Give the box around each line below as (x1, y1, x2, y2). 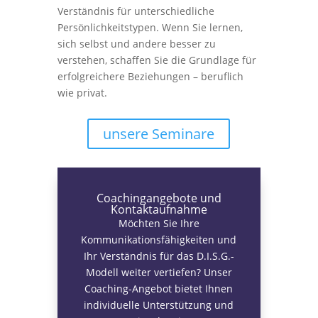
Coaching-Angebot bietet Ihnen (84, 282, 234, 295)
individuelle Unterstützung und (84, 298, 234, 312)
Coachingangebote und (96, 190, 221, 206)
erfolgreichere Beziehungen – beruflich (57, 70, 243, 83)
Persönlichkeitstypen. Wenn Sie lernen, (57, 21, 243, 34)
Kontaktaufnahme (110, 202, 207, 217)
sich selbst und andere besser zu (57, 37, 216, 50)
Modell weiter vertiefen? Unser (85, 265, 232, 279)
